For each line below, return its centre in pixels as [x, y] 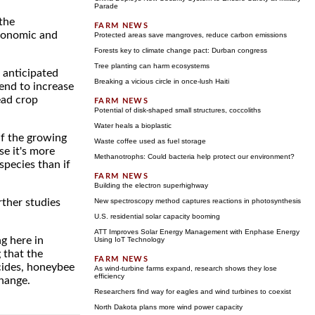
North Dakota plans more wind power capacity [168, 307]
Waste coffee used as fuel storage [150, 141]
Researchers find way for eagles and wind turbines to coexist [193, 291]
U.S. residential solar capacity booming [157, 216]
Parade [106, 6]
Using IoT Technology [129, 239]
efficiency [109, 276]
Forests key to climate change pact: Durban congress [181, 50]
